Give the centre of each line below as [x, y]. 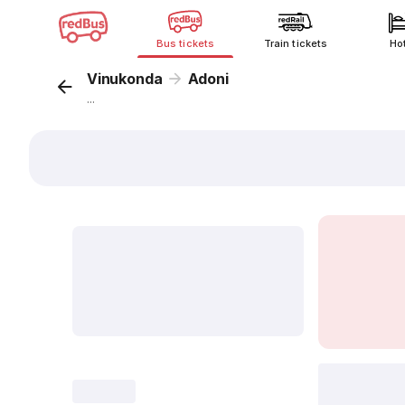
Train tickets [296, 43]
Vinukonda [125, 79]
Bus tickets [185, 43]
